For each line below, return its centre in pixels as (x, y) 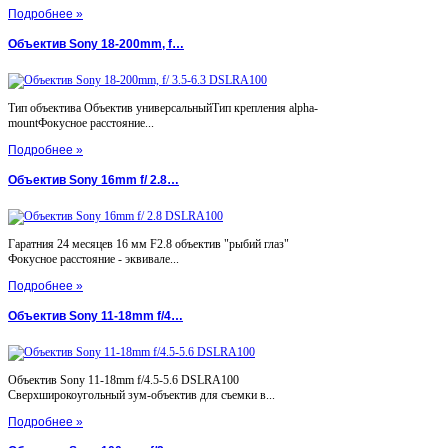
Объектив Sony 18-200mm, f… (96, 43)
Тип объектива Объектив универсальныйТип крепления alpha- (163, 107)
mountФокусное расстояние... (81, 122)
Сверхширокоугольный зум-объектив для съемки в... (141, 394)
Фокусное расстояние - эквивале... (93, 258)
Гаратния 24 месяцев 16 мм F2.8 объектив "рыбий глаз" (148, 243)
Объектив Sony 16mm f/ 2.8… (93, 179)
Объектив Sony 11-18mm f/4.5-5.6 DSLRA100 (123, 379)
